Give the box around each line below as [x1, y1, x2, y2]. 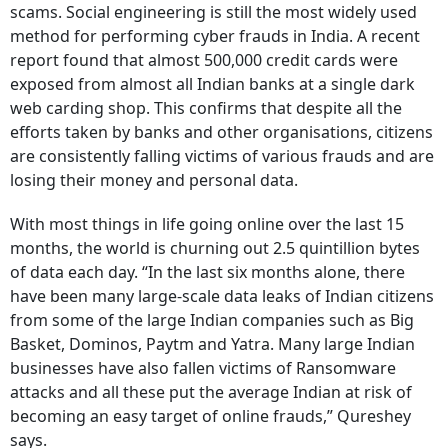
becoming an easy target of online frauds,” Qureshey [10, 405, 411, 428]
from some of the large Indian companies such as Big [10, 309, 414, 332]
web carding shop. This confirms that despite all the [10, 97, 402, 120]
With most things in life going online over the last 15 [10, 213, 404, 236]
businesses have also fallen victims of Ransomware [10, 357, 396, 380]
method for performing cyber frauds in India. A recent [10, 25, 420, 48]
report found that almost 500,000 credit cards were [10, 49, 398, 72]
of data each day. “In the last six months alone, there [10, 261, 405, 284]
